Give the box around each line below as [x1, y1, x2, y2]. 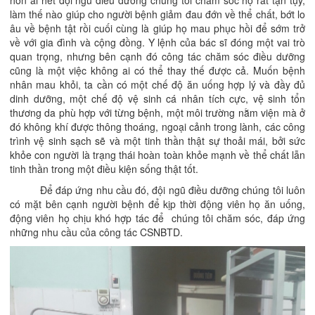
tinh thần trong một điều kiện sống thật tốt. [10, 162, 198, 176]
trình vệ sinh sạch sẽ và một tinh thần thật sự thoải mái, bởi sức [10, 134, 305, 148]
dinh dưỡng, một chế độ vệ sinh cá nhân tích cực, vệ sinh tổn [10, 91, 305, 106]
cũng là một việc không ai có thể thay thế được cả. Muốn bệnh [10, 63, 305, 78]
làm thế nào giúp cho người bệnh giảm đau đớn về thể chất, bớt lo [10, 7, 305, 22]
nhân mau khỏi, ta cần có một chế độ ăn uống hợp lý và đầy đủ [10, 77, 305, 92]
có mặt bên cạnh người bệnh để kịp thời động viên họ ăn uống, [10, 197, 305, 212]
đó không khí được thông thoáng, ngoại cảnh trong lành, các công [10, 120, 305, 134]
